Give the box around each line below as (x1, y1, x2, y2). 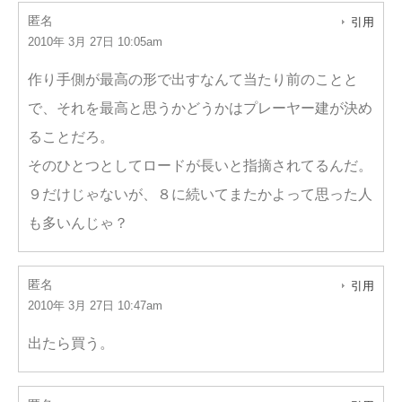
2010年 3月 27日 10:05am (28, 35, 162, 48)
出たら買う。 (28, 336, 114, 351)
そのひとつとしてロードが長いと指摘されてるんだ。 (28, 158, 372, 173)
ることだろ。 (28, 129, 114, 144)
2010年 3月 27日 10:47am (28, 299, 162, 312)
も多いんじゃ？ (28, 215, 128, 231)
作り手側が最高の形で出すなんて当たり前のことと (28, 72, 358, 87)
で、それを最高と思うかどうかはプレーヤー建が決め (28, 100, 372, 116)
